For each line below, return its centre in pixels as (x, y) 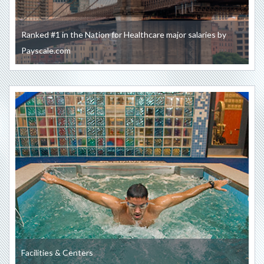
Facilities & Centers (57, 253)
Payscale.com (46, 51)
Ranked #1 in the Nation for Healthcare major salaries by (124, 35)
